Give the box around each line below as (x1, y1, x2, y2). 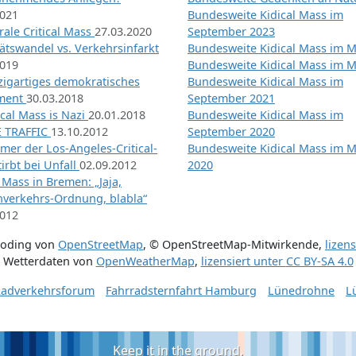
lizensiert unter (200, 253, 286, 269)
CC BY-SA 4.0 (285, 253, 354, 269)
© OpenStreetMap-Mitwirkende (149, 237, 319, 253)
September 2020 (188, 124, 275, 140)
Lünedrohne (268, 283, 335, 299)
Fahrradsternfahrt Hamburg (106, 283, 257, 299)
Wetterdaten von (2, 253, 96, 269)
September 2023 (188, 24, 275, 40)
